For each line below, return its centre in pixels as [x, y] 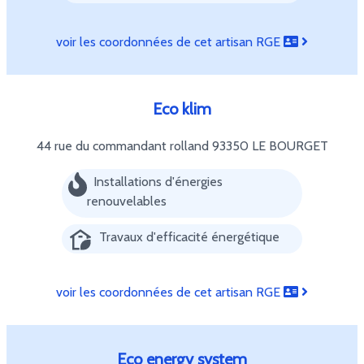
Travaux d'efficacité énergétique [189, 237]
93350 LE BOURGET [270, 146]
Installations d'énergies [158, 182]
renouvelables [126, 201]
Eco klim [182, 109]
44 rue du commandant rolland [124, 146]
